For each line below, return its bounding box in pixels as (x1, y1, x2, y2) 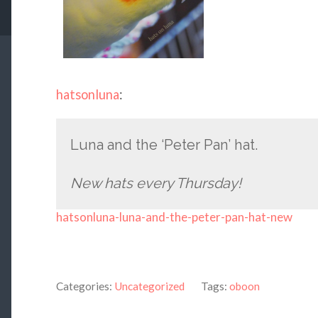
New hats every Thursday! (70, 175, 241, 192)
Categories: (55, 280, 112, 293)
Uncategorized (114, 280, 185, 293)
